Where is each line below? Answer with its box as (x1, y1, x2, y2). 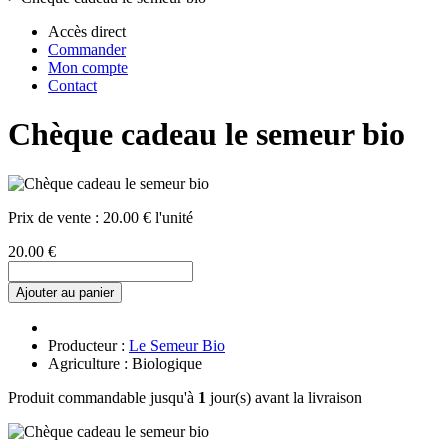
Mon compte (48, 59, 128, 76)
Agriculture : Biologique (48, 354, 202, 372)
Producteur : (48, 336, 129, 354)
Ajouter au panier (16, 284, 114, 300)
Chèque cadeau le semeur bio (8, 116, 405, 153)
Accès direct (48, 23, 126, 40)
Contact (48, 77, 97, 94)
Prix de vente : (8, 208, 103, 226)
